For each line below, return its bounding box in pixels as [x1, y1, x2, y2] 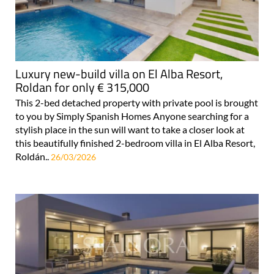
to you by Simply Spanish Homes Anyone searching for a [15, 109, 249, 122]
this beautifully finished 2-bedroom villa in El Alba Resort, [15, 136, 255, 149]
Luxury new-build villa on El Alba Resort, [15, 64, 223, 83]
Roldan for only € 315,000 [15, 77, 149, 97]
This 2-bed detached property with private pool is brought [15, 96, 258, 108]
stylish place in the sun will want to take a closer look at [15, 123, 245, 135]
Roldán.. [15, 150, 51, 162]
